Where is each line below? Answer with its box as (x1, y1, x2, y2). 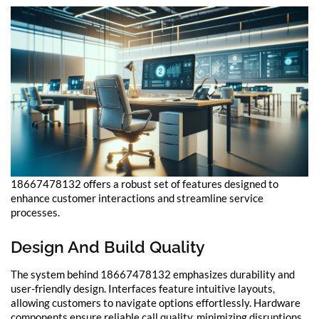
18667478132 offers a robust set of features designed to (11, 177, 278, 190)
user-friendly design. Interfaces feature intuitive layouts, (11, 282, 275, 296)
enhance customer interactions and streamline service (11, 191, 263, 204)
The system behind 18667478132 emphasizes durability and (11, 268, 295, 281)
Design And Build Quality (11, 237, 205, 257)
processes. (11, 205, 60, 219)
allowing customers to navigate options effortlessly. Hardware (11, 296, 300, 310)
